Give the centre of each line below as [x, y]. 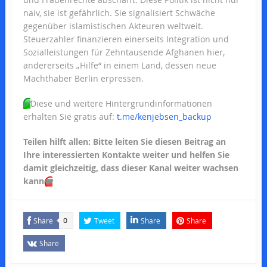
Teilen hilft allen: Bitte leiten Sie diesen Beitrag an [124, 141]
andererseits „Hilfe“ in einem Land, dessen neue [119, 65]
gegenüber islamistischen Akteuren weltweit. [113, 26]
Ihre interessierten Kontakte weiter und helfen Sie [126, 154]
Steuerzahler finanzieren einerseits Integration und [126, 39]
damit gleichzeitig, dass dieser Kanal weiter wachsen [131, 167]
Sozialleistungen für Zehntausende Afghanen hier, [124, 52]
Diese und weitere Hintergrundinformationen [121, 103]
